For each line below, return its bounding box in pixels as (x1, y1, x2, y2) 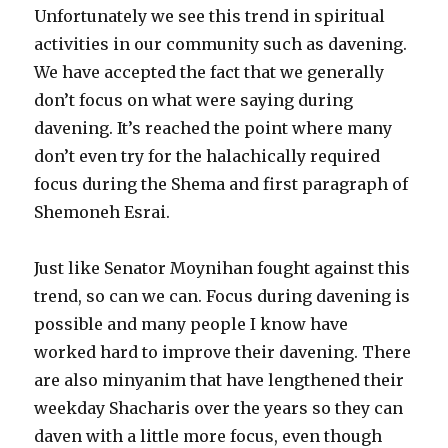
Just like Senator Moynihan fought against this (34, 258, 411, 279)
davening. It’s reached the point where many (34, 118, 393, 139)
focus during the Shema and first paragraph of (34, 174, 409, 195)
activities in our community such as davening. (34, 34, 408, 55)
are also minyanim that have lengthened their (34, 370, 405, 391)
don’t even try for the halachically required (34, 146, 381, 167)
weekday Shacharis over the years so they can (34, 398, 404, 419)
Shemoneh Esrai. (34, 202, 171, 223)
